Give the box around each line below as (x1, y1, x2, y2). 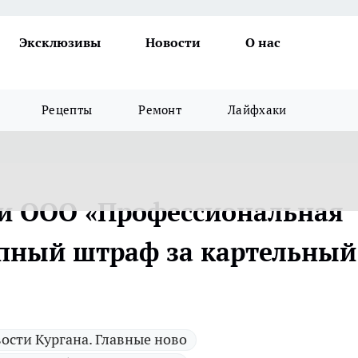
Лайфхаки (228, 102, 287, 117)
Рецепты (42, 102, 93, 117)
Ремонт (138, 102, 182, 117)
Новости (145, 34, 201, 50)
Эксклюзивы (19, 34, 101, 50)
